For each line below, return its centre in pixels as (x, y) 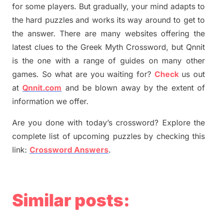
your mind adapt (160, 7)
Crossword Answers (69, 150)
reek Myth (105, 47)
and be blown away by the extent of (133, 88)
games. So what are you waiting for (80, 74)
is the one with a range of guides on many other (108, 61)
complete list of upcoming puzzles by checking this (108, 136)
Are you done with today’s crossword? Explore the (108, 123)
